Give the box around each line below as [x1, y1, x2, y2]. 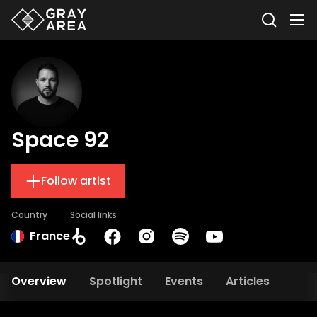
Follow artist [41, 173, 111, 189]
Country [11, 209, 47, 221]
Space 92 [11, 125, 109, 155]
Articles [226, 273, 270, 289]
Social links [70, 209, 117, 221]
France [30, 228, 70, 244]
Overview [11, 273, 67, 289]
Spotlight [89, 273, 142, 289]
